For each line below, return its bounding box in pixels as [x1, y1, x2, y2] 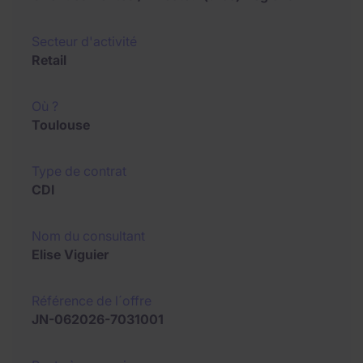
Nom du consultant [32, 228, 145, 244]
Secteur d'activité [32, 33, 137, 49]
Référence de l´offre [32, 293, 152, 309]
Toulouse [32, 117, 90, 133]
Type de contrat [32, 163, 126, 179]
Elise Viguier [32, 246, 109, 263]
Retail [32, 52, 66, 68]
